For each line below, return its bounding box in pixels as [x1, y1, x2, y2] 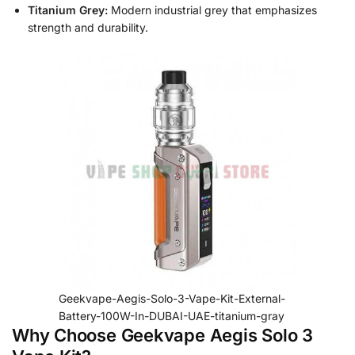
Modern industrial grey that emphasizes [108, 3, 317, 17]
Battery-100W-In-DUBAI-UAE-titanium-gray [59, 309, 284, 323]
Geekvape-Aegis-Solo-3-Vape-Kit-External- [59, 292, 285, 306]
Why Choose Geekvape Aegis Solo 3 [12, 325, 313, 346]
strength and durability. [28, 21, 148, 35]
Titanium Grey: [28, 3, 108, 17]
